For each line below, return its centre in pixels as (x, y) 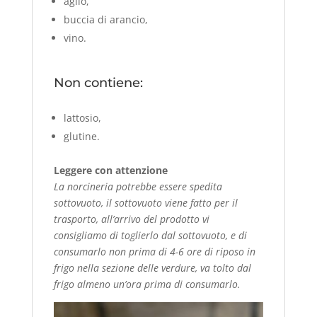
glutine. (81, 136)
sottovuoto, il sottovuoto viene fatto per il (145, 202)
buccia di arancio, (105, 19)
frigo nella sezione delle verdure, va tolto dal (152, 267)
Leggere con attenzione (110, 170)
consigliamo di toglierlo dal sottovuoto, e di (150, 235)
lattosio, (82, 117)
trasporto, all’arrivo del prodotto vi (131, 219)
